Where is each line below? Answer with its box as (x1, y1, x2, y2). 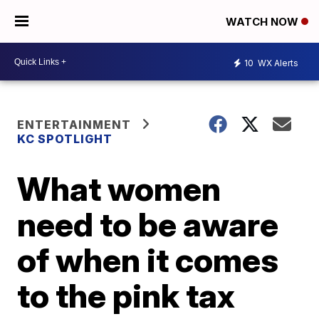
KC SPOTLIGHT (17, 132, 113, 146)
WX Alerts (256, 57, 298, 68)
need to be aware (17, 204, 279, 244)
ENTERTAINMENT (17, 117, 132, 132)
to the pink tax (17, 276, 236, 315)
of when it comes (17, 240, 279, 280)
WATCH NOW (225, 15, 301, 29)
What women (17, 169, 221, 209)
